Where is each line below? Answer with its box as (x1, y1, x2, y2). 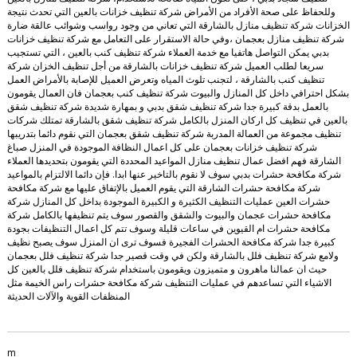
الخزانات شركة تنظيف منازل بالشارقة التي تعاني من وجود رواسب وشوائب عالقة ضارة (6, 18, 350, 33)
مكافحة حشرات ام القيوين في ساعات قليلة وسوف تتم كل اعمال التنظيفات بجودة (6, 222, 330, 236)
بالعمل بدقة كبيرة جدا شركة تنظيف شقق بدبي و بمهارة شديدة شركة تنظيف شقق (6, 100, 328, 114)
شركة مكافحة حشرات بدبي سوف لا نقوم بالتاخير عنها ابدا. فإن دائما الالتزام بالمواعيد (6, 167, 341, 182)
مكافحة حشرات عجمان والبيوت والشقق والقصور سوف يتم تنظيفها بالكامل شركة (6, 208, 331, 222)
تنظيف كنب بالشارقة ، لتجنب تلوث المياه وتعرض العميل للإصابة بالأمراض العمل (6, 73, 324, 87)
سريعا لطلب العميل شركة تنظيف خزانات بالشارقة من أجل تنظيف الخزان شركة (6, 59, 324, 73)
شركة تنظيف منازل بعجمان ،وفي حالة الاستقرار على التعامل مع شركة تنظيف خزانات (6, 32, 344, 46)
